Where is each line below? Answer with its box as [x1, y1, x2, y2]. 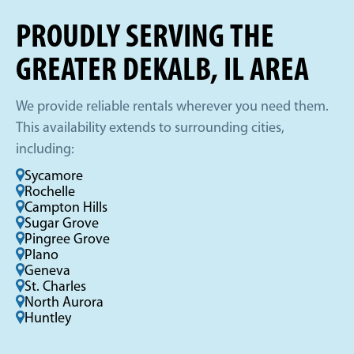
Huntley [24, 311, 71, 327]
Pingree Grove [24, 232, 110, 248]
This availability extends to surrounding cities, [16, 121, 284, 137]
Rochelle [24, 185, 75, 201]
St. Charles [24, 280, 86, 296]
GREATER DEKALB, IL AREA [16, 55, 309, 89]
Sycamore [24, 169, 83, 185]
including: [16, 142, 74, 158]
